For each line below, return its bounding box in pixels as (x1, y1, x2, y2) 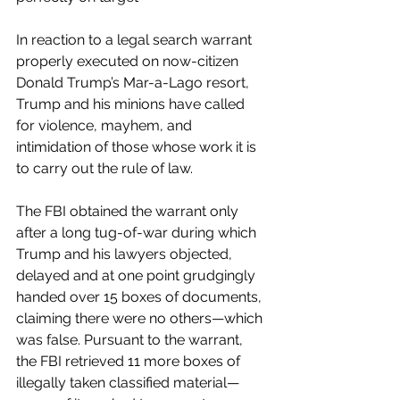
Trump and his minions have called (16, 95, 248, 112)
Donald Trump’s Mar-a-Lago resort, (16, 73, 253, 91)
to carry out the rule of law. (16, 159, 193, 177)
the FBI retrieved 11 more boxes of (16, 352, 244, 370)
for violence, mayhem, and (16, 116, 196, 134)
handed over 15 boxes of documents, (16, 287, 265, 305)
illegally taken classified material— (16, 373, 239, 391)
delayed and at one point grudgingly (16, 266, 259, 284)
